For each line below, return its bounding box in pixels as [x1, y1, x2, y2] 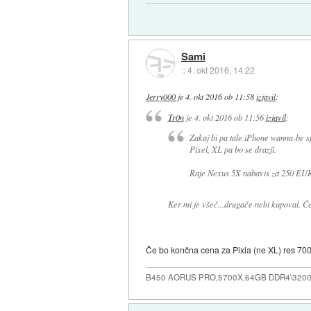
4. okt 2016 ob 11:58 [185, 90, 255, 102]
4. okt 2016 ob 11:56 [194, 112, 264, 124]
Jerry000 [146, 90, 176, 102]
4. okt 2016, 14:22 [187, 63, 255, 76]
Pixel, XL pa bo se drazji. [189, 144, 276, 155]
